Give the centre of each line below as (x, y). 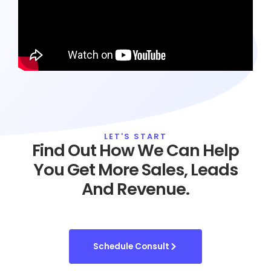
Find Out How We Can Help (135, 150)
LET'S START (135, 136)
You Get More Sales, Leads (135, 169)
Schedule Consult (132, 246)
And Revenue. (135, 189)
